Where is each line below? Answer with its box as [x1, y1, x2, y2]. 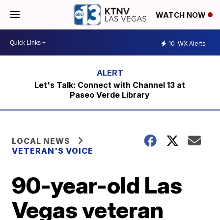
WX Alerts [176, 39, 206, 47]
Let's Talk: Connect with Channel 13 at [34, 80, 186, 90]
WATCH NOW [156, 10, 208, 20]
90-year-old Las [12, 171, 183, 199]
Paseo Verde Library [70, 90, 150, 100]
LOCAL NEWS [12, 136, 71, 146]
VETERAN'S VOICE [12, 146, 94, 156]
